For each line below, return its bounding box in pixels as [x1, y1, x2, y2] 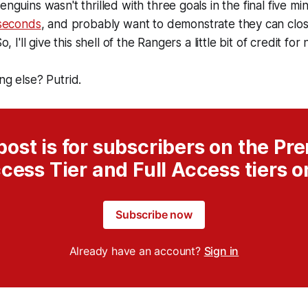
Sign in [203, 244, 239, 258]
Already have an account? [69, 244, 204, 258]
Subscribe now [115, 208, 192, 222]
